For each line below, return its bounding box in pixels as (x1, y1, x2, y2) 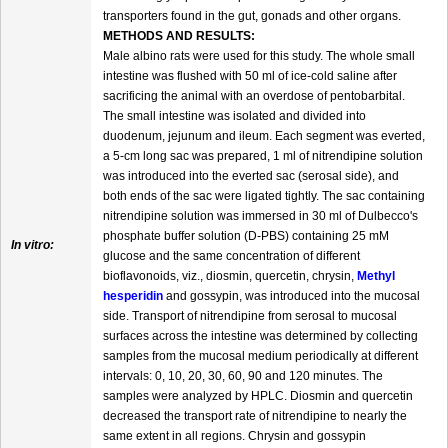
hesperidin (103, 289, 163, 304)
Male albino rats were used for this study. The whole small (103, 49, 415, 64)
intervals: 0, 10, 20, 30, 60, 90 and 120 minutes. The (103, 369, 383, 384)
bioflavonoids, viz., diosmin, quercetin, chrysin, (103, 269, 357, 284)
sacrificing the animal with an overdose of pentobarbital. (103, 89, 405, 104)
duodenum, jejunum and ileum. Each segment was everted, (103, 129, 425, 144)
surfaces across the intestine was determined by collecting (103, 329, 418, 344)
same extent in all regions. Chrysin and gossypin (103, 429, 366, 444)
